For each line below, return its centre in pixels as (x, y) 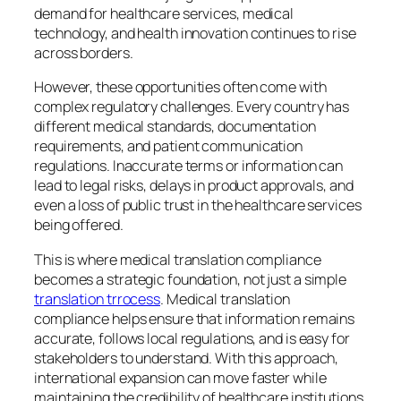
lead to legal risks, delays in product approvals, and (194, 186)
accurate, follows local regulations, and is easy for (192, 338)
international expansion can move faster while (180, 377)
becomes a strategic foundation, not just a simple (191, 279)
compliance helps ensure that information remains (195, 318)
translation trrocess (98, 299)
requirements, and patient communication (169, 146)
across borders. (84, 53)
